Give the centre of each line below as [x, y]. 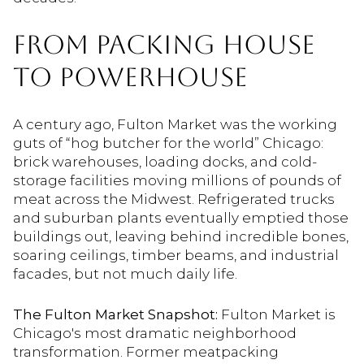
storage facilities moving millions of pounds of [177, 180]
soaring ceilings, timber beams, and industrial [176, 255]
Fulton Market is [277, 314]
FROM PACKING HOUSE [164, 45]
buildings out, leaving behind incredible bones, [181, 236]
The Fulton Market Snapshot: [115, 314]
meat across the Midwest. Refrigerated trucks [174, 199]
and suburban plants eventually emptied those [181, 217]
